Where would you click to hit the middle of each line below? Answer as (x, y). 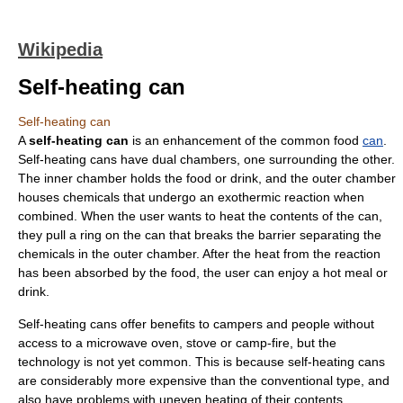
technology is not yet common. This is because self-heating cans (201, 362)
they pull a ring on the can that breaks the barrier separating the (200, 235)
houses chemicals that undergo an (118, 197)
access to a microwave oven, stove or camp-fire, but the (177, 343)
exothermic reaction (274, 197)
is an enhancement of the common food (246, 140)
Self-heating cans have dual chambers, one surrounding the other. (206, 159)
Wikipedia (60, 49)
